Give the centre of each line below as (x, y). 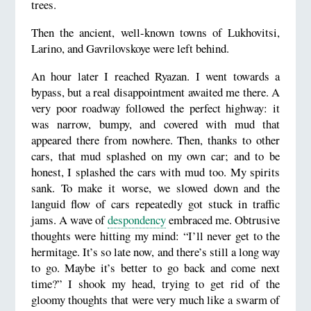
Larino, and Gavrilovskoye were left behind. (130, 49)
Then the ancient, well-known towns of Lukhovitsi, (155, 33)
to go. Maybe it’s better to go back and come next (155, 267)
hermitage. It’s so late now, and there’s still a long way (155, 251)
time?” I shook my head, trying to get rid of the (155, 283)
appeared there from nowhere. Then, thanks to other (155, 140)
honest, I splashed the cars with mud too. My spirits (155, 171)
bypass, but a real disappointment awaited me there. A (155, 92)
